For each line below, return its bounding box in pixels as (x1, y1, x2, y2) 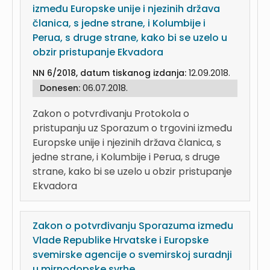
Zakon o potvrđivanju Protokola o (33, 107, 189, 121)
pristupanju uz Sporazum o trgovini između (33, 121, 232, 135)
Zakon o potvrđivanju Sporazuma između (33, 219, 233, 233)
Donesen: (40, 82, 83, 94)
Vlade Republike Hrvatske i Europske (33, 233, 209, 247)
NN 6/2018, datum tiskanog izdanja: (33, 67, 189, 79)
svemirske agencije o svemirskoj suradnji (33, 248, 232, 262)
